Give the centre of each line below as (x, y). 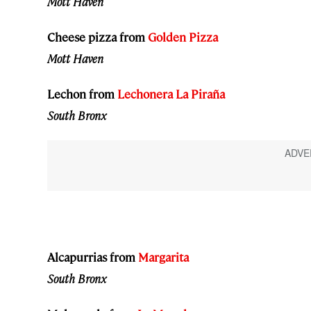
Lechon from (82, 93)
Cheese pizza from (98, 36)
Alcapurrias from (93, 257)
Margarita (163, 257)
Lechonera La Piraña (171, 93)
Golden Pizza (183, 36)
